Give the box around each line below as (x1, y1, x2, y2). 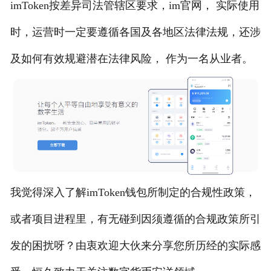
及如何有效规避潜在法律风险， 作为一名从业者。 (10, 53, 253, 65)
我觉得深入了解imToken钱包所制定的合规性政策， (10, 186, 256, 198)
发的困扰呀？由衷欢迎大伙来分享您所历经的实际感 (10, 239, 261, 252)
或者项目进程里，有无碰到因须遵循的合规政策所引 (10, 212, 261, 225)
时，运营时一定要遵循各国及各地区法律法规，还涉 (10, 26, 261, 39)
